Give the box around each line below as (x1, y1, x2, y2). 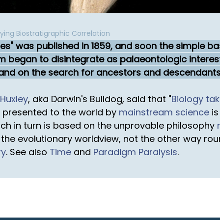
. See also (6, 145, 50, 158)
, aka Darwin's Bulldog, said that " (28, 92, 171, 105)
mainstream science (119, 106, 209, 118)
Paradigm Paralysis (93, 145, 177, 158)
